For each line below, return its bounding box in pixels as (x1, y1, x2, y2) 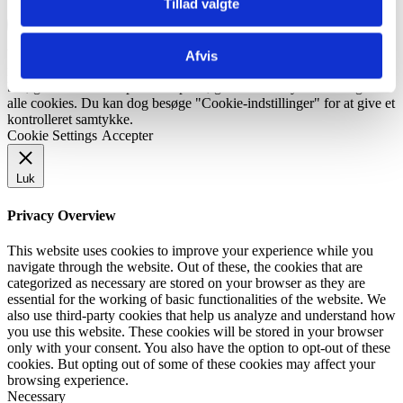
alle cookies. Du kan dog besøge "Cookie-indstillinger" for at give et (7, 95, 395, 112)
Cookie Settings (7, 128, 97, 144)
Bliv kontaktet (30, 15, 123, 34)
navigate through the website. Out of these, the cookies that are (7, 258, 363, 274)
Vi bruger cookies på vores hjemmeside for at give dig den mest (7, 47, 367, 63)
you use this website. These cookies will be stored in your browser (7, 323, 383, 339)
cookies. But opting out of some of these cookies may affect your (7, 355, 375, 372)
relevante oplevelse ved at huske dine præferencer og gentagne (7, 63, 362, 79)
